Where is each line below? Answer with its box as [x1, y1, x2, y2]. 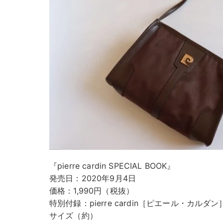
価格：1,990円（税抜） [49, 186, 134, 196]
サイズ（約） [49, 211, 98, 221]
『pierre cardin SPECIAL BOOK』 [49, 161, 175, 171]
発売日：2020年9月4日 [49, 173, 136, 184]
